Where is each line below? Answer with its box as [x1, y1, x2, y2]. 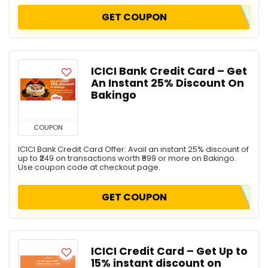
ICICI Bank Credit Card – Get [91, 63, 247, 78]
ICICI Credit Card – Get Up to [91, 243, 248, 258]
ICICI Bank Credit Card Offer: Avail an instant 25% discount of [18, 144, 249, 154]
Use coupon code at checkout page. [18, 162, 160, 172]
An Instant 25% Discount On [91, 75, 244, 90]
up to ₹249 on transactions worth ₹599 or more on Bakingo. [18, 153, 236, 163]
